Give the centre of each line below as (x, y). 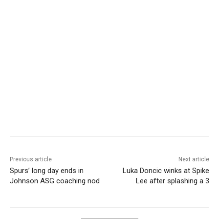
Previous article (31, 160)
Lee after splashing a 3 (172, 181)
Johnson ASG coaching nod (55, 181)
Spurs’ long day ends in (47, 171)
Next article (194, 160)
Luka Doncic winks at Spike (166, 171)
